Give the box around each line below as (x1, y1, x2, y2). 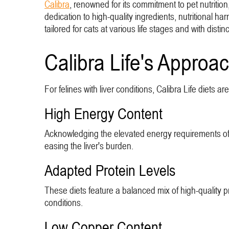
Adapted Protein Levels (44, 162, 175, 179)
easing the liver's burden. (44, 140, 133, 151)
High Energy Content (44, 105, 163, 122)
